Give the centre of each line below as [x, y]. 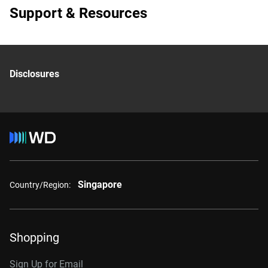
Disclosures [34, 74]
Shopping [34, 237]
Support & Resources [78, 13]
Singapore [100, 185]
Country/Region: [40, 185]
